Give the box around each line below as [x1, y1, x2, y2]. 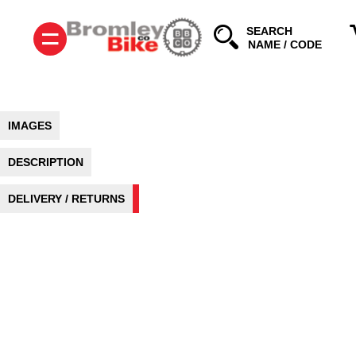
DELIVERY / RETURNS [8, 192, 125, 205]
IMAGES [8, 119, 52, 132]
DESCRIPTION [8, 156, 83, 168]
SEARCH [246, 25, 292, 37]
